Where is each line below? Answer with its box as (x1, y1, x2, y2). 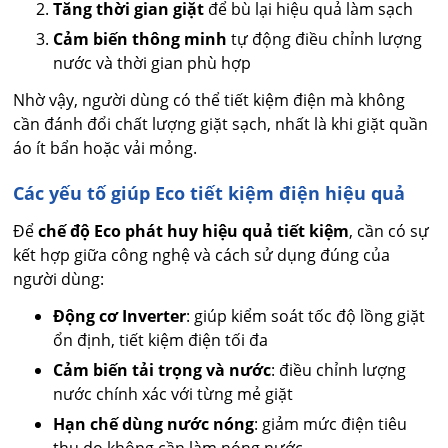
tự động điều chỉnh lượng (227, 28, 423, 51)
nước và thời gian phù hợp (53, 52, 252, 75)
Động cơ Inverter (53, 305, 187, 328)
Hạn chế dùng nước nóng (53, 413, 255, 436)
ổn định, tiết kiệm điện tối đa (53, 329, 269, 352)
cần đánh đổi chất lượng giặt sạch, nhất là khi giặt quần (13, 113, 429, 136)
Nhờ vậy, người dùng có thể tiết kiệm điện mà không (13, 89, 406, 112)
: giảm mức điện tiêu (254, 413, 408, 436)
